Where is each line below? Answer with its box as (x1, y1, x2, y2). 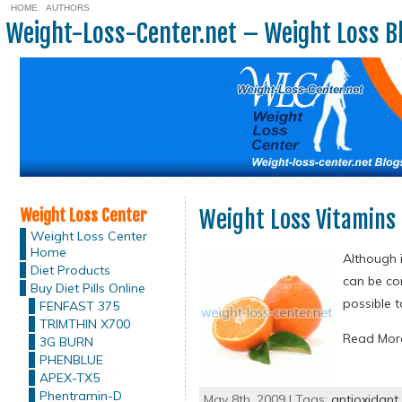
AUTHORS (45, 3, 90, 13)
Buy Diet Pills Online (30, 280, 145, 296)
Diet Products (30, 262, 110, 278)
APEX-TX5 (39, 370, 100, 386)
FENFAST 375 (39, 298, 119, 314)
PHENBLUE (39, 352, 103, 368)
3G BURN (39, 334, 93, 350)
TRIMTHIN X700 (39, 316, 130, 332)
